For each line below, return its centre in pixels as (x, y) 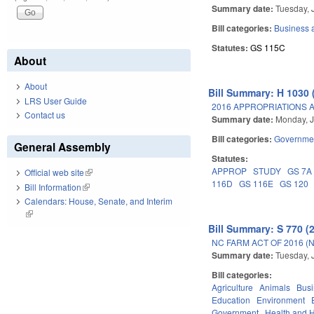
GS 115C (268, 47)
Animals (275, 287)
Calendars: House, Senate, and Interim (98, 201)
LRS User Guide (56, 100)
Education (231, 299)
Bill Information (53, 186)
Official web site (54, 172)
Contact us (45, 115)
